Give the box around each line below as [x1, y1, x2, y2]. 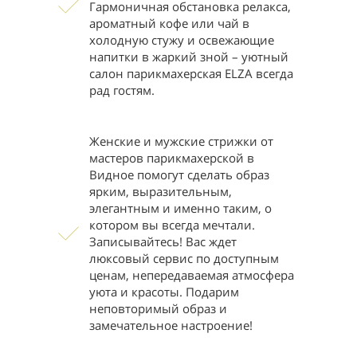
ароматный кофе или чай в [89, 15, 250, 31]
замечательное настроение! [89, 317, 253, 333]
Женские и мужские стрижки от [89, 133, 274, 149]
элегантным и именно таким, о [89, 200, 273, 216]
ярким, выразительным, [89, 183, 233, 199]
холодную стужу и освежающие [89, 32, 275, 48]
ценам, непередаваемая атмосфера [89, 267, 295, 283]
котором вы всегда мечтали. [89, 217, 256, 233]
